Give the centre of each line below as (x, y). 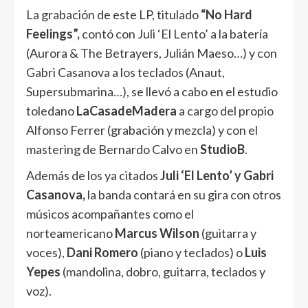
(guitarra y (229, 233)
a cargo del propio (226, 111)
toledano (51, 111)
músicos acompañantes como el (110, 214)
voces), (46, 253)
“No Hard (227, 15)
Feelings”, (53, 34)
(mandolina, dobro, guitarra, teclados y (163, 272)
